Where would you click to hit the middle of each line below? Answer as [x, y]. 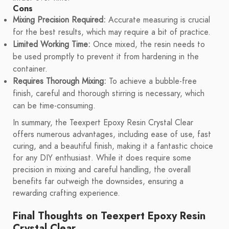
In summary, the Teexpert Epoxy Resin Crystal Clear [103, 123]
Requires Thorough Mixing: [60, 82]
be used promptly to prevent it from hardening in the [106, 57]
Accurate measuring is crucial [158, 20]
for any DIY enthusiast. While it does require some [102, 158]
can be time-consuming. [54, 106]
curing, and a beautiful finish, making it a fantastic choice [113, 146]
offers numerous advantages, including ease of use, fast [112, 135]
